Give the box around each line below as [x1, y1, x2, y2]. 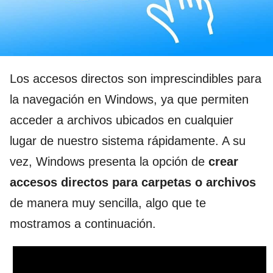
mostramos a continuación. [10, 217, 156, 231]
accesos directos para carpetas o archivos [10, 175, 256, 190]
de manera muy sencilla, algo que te [10, 196, 206, 210]
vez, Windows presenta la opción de [10, 155, 208, 169]
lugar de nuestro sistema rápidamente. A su [10, 134, 246, 148]
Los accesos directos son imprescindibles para [10, 72, 261, 86]
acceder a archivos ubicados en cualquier [10, 113, 233, 127]
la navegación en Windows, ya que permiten [10, 93, 249, 107]
